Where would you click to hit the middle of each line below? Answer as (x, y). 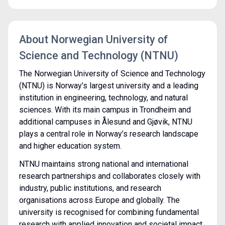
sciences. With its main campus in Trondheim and (105, 109)
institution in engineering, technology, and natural (103, 97)
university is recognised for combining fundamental (109, 212)
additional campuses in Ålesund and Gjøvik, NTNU (105, 122)
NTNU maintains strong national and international (103, 164)
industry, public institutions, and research (90, 188)
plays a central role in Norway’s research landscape (108, 134)
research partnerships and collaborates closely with (109, 176)
